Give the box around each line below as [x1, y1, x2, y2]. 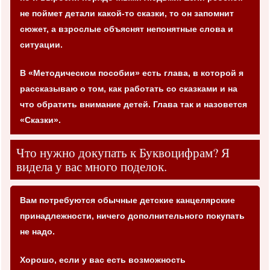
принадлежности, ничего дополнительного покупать [20, 210, 245, 221]
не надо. [20, 226, 55, 236]
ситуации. [20, 39, 63, 49]
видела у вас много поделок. [16, 157, 167, 175]
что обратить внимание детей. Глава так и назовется [20, 99, 247, 109]
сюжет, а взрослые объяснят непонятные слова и [20, 24, 233, 34]
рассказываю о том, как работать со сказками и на [20, 83, 237, 93]
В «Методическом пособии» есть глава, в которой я [20, 67, 243, 78]
